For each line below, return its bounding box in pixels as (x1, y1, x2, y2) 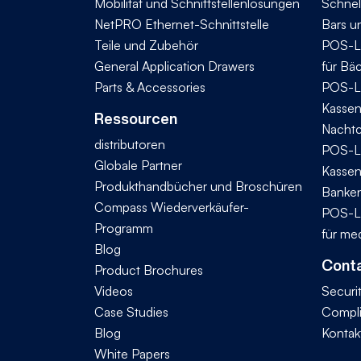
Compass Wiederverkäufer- (94, 198, 249, 215)
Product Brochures (94, 261, 203, 278)
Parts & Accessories (94, 78, 205, 95)
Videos (94, 282, 133, 299)
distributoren (94, 135, 165, 152)
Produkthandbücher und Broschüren (94, 177, 302, 194)
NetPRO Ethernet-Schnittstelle (94, 15, 269, 32)
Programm (94, 219, 153, 236)
